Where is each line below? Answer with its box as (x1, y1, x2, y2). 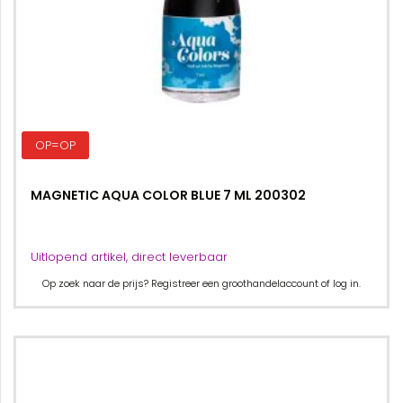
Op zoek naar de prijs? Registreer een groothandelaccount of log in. (42, 276, 361, 291)
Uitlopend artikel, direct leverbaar (31, 248, 228, 265)
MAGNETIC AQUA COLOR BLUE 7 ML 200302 (31, 186, 306, 204)
